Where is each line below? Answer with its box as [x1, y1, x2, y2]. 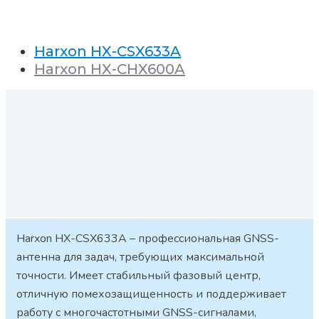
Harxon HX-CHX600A [34, 60, 185, 78]
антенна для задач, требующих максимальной [16, 249, 264, 266]
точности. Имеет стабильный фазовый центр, [16, 268, 261, 284]
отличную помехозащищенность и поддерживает [16, 286, 286, 303]
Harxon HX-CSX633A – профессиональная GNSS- [16, 231, 279, 247]
